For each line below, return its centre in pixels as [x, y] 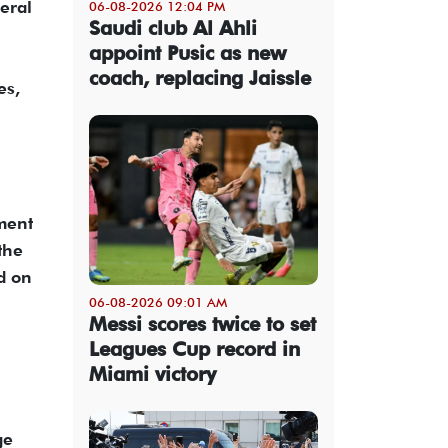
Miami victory [152, 373]
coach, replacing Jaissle [200, 77]
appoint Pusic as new [187, 52]
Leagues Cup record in [194, 348]
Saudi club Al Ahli [173, 27]
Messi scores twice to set [202, 323]
